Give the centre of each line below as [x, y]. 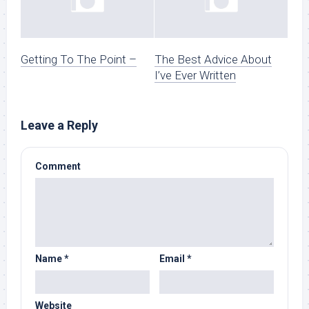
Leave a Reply [59, 126]
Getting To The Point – [79, 60]
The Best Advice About [213, 60]
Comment [58, 167]
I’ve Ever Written [195, 76]
